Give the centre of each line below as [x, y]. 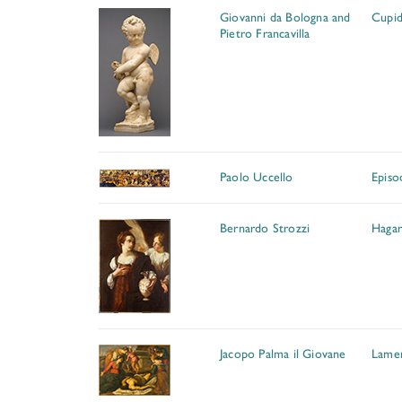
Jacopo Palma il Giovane [283, 353]
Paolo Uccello [257, 176]
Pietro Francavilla [265, 32]
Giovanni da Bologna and [285, 16]
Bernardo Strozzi [265, 227]
